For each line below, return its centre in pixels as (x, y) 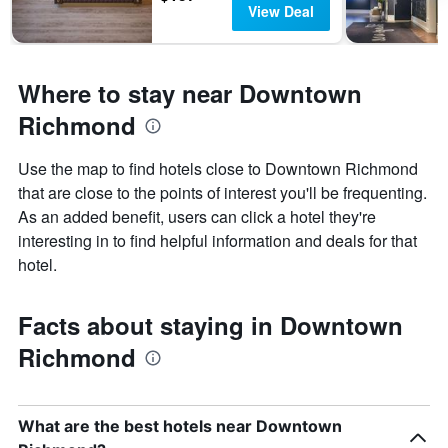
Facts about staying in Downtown (210, 325)
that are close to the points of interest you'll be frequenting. (222, 193)
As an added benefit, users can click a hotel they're (197, 217)
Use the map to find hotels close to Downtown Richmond (218, 169)
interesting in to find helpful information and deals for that (217, 241)
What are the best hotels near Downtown (180, 426)
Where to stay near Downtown (190, 93)
